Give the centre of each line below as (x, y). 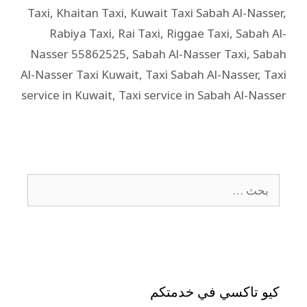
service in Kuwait (67, 95)
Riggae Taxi (198, 33)
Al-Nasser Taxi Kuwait (80, 74)
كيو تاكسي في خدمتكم (215, 291)
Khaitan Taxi (90, 12)
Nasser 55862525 (78, 53)
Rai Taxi (139, 33)
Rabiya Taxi (81, 33)
